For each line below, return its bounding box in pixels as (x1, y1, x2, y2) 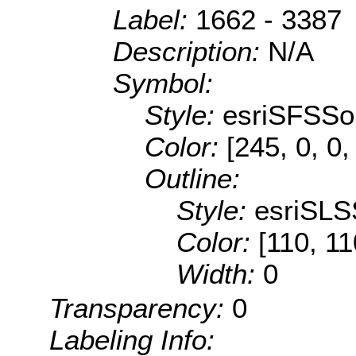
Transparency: (49, 292, 232, 324)
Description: (113, 36, 268, 68)
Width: (176, 258, 263, 290)
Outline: (145, 163, 240, 195)
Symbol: (113, 68, 213, 99)
